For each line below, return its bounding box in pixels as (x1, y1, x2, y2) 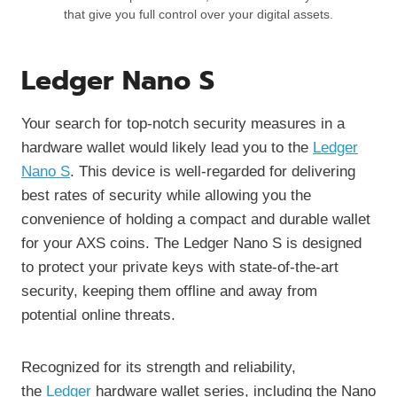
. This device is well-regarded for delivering (70, 163, 355, 181)
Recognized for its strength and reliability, (21, 359, 296, 377)
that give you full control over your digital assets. (64, 8, 333, 22)
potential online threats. (21, 307, 175, 324)
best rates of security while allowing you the (21, 187, 311, 205)
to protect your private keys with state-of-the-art (21, 259, 339, 276)
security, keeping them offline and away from (21, 283, 317, 300)
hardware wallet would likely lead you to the (21, 139, 313, 157)
